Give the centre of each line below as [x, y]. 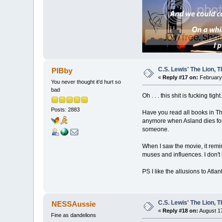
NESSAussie [73, 204]
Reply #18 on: [181, 210]
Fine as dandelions [74, 215]
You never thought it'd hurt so [86, 82]
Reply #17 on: [181, 77]
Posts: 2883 [66, 109]
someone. [155, 129]
